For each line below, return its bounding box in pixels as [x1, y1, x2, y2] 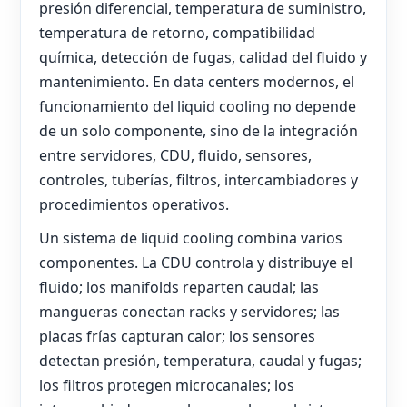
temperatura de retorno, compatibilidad [39, 22, 315, 43]
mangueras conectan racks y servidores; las [39, 302, 340, 323]
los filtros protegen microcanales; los [39, 375, 294, 396]
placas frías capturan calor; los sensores [39, 326, 315, 347]
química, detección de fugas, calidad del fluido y [39, 46, 367, 67]
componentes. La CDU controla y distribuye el [39, 253, 352, 273]
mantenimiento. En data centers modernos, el [39, 71, 354, 92]
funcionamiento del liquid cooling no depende [39, 95, 356, 116]
